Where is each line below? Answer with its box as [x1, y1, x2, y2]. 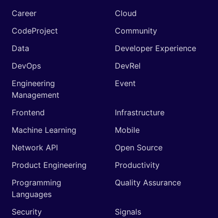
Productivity [115, 160, 160, 170]
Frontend [12, 107, 45, 117]
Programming [12, 177, 61, 187]
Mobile [115, 125, 140, 135]
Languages [12, 189, 52, 199]
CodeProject [12, 25, 58, 36]
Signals [115, 206, 141, 217]
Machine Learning [12, 125, 76, 135]
